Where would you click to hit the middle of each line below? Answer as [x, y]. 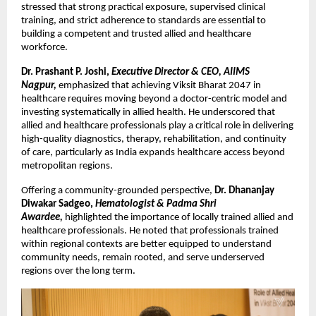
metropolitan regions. [67, 166]
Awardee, [43, 217]
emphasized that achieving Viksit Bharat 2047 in [160, 85]
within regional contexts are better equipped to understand [146, 244]
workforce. [44, 47]
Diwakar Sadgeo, [58, 204]
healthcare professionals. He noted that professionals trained [150, 231]
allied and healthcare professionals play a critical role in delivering [157, 126]
